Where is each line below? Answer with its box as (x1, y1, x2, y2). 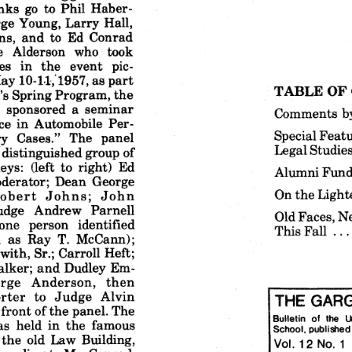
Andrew (34, 201, 81, 217)
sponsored (6, 101, 65, 116)
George (92, 173, 135, 189)
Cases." (17, 129, 60, 145)
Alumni (274, 163, 318, 179)
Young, (19, 14, 62, 30)
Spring (13, 86, 51, 102)
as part (92, 71, 131, 87)
